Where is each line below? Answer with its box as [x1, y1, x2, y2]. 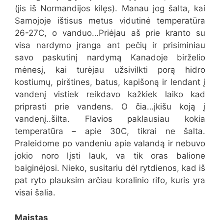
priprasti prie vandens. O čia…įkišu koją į [15, 102, 205, 112]
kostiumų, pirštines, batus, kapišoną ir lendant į [15, 77, 205, 87]
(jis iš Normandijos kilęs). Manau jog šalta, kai [15, 3, 205, 14]
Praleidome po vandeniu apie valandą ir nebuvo [15, 138, 205, 149]
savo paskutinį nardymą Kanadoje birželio [15, 53, 205, 63]
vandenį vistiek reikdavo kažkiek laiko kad [15, 89, 205, 100]
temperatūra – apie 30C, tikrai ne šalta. [15, 126, 205, 137]
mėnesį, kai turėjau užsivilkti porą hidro [15, 65, 205, 75]
